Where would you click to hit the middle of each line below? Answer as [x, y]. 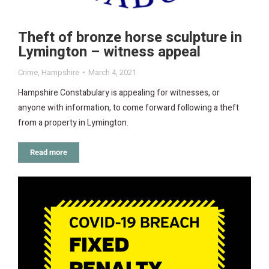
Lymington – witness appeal [109, 52]
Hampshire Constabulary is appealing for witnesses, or [119, 92]
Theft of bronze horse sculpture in [130, 37]
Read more [49, 152]
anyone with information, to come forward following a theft [128, 107]
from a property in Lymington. [73, 122]
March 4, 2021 [112, 72]
